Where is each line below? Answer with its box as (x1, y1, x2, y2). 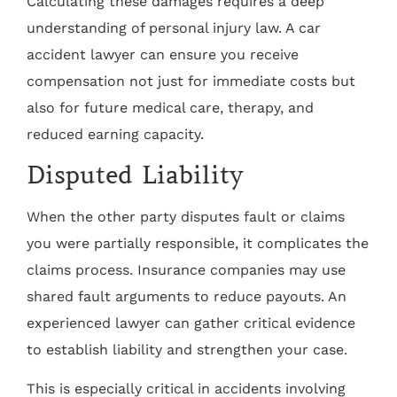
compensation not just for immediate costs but (27, 72, 355, 90)
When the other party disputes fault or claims (27, 207, 345, 225)
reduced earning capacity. (27, 125, 204, 143)
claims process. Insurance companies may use (27, 261, 346, 278)
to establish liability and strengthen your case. (27, 340, 347, 358)
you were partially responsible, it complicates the (27, 234, 369, 252)
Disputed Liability (27, 159, 243, 191)
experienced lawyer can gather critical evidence (27, 314, 355, 331)
